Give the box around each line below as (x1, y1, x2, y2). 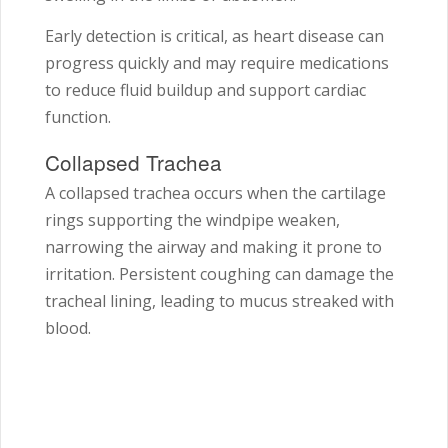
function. (45, 106, 111, 129)
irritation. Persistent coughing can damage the (45, 263, 394, 286)
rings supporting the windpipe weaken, (45, 209, 340, 232)
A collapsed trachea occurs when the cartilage (45, 182, 386, 205)
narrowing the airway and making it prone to (45, 236, 382, 259)
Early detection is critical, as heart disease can (45, 25, 384, 48)
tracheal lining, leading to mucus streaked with (45, 290, 394, 313)
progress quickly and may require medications (45, 52, 389, 75)
